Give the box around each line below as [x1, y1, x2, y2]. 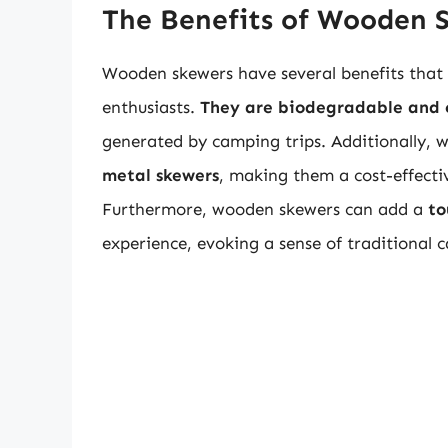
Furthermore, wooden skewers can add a [102, 199, 428, 220]
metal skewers [102, 165, 219, 186]
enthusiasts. [102, 97, 200, 118]
